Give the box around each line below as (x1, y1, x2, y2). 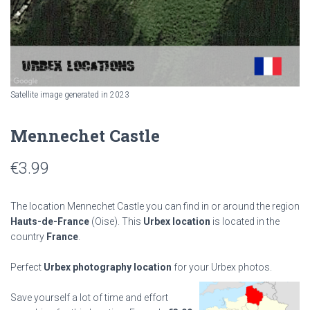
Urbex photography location (44, 262, 172, 273)
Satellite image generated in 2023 (10, 90, 129, 100)
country (10, 231, 46, 242)
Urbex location (143, 216, 210, 227)
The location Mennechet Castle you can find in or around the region (10, 201, 300, 212)
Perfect (10, 262, 44, 273)
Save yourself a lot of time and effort (10, 292, 168, 303)
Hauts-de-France (10, 216, 89, 227)
